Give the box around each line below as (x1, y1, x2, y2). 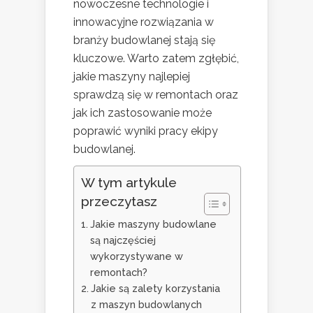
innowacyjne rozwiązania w (73, 15, 214, 29)
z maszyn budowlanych (90, 298, 202, 310)
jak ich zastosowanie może (73, 105, 212, 119)
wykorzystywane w (89, 249, 183, 262)
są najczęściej (89, 233, 156, 246)
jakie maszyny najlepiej (73, 69, 190, 83)
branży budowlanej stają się (73, 33, 215, 47)
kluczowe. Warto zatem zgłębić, (73, 51, 239, 65)
